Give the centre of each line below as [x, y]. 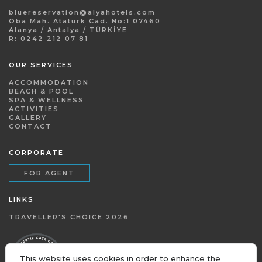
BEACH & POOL [41, 91]
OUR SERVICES [41, 65]
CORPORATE [36, 152]
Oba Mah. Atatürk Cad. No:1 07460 [85, 21]
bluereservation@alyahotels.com [82, 12]
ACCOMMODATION [49, 82]
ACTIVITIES [34, 108]
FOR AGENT [49, 173]
